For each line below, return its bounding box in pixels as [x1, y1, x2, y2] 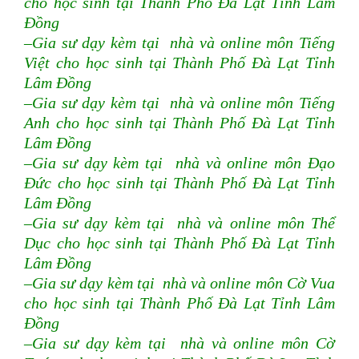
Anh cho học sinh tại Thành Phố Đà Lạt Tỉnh [24, 115, 335, 132]
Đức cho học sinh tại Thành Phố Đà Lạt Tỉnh [24, 175, 335, 192]
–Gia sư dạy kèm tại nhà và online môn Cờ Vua [24, 275, 335, 292]
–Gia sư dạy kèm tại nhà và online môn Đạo [24, 155, 335, 172]
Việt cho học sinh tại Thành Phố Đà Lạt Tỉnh [24, 54, 335, 72]
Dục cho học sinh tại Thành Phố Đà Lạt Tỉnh [24, 235, 335, 252]
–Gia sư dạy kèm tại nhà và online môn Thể [24, 215, 335, 232]
